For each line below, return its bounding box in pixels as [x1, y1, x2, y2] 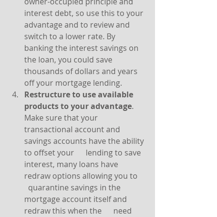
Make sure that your [24, 112, 109, 123]
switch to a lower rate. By [24, 31, 117, 42]
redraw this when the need [24, 205, 134, 216]
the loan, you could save [24, 54, 114, 65]
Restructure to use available [24, 89, 135, 100]
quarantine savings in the [24, 182, 123, 193]
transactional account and [24, 124, 122, 135]
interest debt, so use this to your [24, 8, 145, 18]
